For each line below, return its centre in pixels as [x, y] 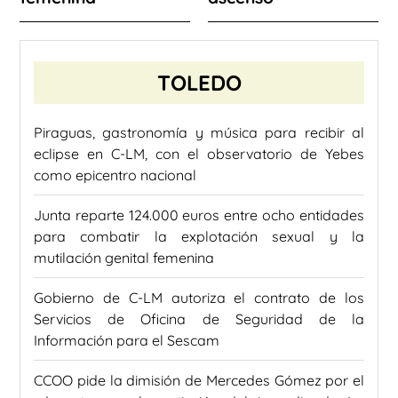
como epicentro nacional [115, 175]
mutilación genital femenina [124, 257]
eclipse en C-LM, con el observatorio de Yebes [199, 153]
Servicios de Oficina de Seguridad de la [199, 318]
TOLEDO [199, 82]
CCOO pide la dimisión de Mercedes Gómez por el [199, 380]
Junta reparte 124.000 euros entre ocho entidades [199, 215]
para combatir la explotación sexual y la [199, 236]
